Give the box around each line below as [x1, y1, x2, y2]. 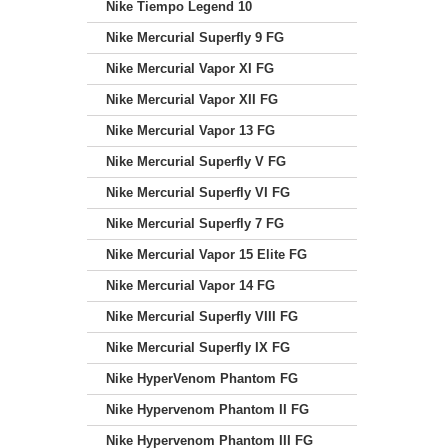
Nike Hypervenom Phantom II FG [106, 402, 309, 417]
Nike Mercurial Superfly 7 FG [106, 216, 284, 231]
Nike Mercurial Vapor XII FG [106, 92, 278, 107]
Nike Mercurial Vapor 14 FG [106, 278, 275, 293]
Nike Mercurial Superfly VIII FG [106, 309, 298, 324]
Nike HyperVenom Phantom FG [106, 371, 298, 386]
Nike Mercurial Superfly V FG [106, 154, 286, 169]
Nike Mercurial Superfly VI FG [106, 185, 290, 200]
